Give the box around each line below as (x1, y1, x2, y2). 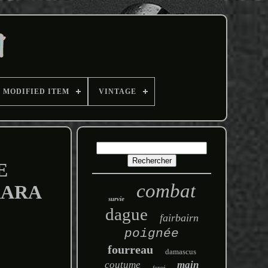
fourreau (107, 243, 153, 256)
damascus (165, 247, 196, 256)
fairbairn (159, 212, 199, 224)
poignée (124, 227, 179, 240)
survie (108, 195, 124, 202)
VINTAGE (99, 87, 136, 96)
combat (136, 180, 196, 202)
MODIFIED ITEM (3, 87, 69, 96)
